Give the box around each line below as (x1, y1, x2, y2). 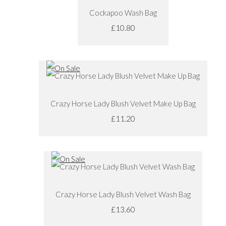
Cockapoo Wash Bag (89, 8, 157, 17)
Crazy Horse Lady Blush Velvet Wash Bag (55, 189, 191, 199)
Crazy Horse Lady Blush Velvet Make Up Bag (50, 98, 196, 108)
